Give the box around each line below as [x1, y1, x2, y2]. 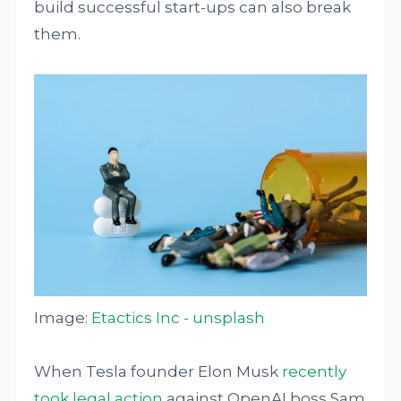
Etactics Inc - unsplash [91, 308, 266, 327]
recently [282, 362, 347, 380]
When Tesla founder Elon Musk [34, 362, 283, 380]
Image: [34, 308, 92, 327]
